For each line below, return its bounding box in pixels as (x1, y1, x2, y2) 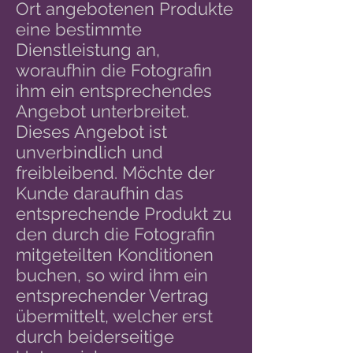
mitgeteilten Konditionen (16, 244, 214, 265)
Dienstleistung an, (16, 39, 160, 60)
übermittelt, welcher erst (16, 306, 213, 326)
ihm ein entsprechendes (16, 80, 212, 101)
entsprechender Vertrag (16, 285, 209, 306)
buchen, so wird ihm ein (16, 265, 208, 285)
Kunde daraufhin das (16, 183, 184, 203)
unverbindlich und (16, 142, 163, 162)
